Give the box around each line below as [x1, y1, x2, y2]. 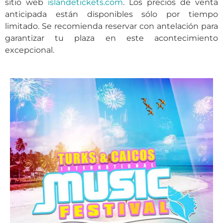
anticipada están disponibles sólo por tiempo [5, 9, 218, 19]
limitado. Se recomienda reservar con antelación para [5, 21, 218, 31]
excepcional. [5, 45, 54, 55]
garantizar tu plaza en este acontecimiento [5, 33, 218, 43]
